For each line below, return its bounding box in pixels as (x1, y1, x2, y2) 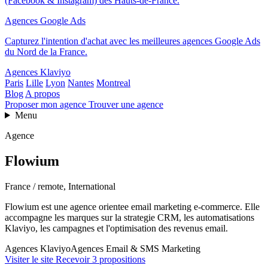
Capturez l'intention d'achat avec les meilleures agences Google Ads (5, 36, 260, 46)
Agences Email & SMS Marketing (71, 243, 200, 254)
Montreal (96, 78, 130, 88)
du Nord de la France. (5, 47, 87, 57)
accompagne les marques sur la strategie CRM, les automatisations (5, 212, 254, 223)
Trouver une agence (89, 99, 163, 109)
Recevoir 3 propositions (56, 254, 145, 264)
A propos (25, 89, 60, 99)
